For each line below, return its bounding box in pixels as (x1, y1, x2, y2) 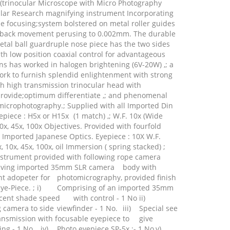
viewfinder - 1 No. (57, 203, 118, 213)
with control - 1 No (73, 193, 137, 203)
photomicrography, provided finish (57, 172, 176, 182)
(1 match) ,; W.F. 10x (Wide (73, 111, 163, 121)
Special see (139, 203, 178, 213)
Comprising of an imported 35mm (57, 183, 174, 193)
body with (123, 162, 157, 172)
